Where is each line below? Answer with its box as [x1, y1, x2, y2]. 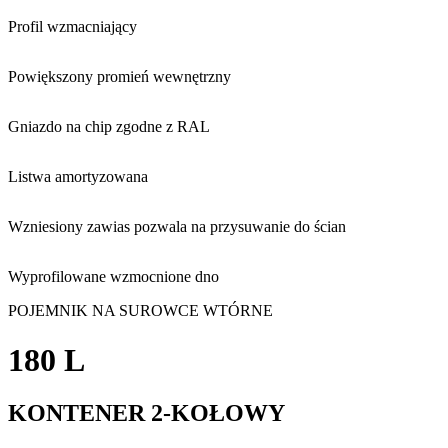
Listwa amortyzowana [8, 168, 148, 186]
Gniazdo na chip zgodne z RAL [8, 118, 210, 136]
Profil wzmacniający [8, 18, 137, 36]
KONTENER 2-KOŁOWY [8, 399, 285, 426]
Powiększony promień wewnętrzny [8, 68, 231, 86]
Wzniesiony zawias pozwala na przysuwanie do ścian [8, 218, 346, 236]
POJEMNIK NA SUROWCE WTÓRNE [8, 302, 273, 320]
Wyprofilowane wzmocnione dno [8, 268, 219, 286]
